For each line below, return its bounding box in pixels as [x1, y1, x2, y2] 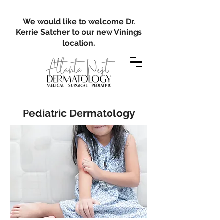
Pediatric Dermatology [22, 107, 135, 119]
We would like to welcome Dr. [23, 17, 135, 26]
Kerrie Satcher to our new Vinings [16, 27, 142, 37]
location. [62, 38, 95, 48]
